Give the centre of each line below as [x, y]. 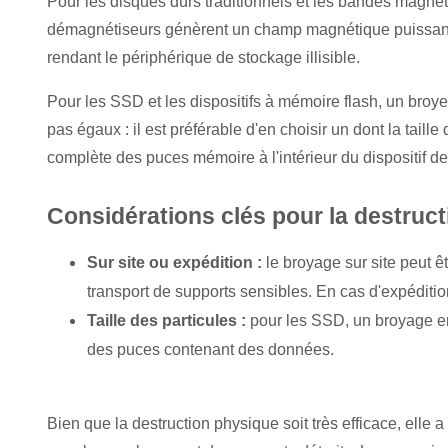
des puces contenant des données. [210, 349]
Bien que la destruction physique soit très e [199, 423]
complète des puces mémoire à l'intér [178, 158]
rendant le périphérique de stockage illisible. [203, 58]
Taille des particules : [168, 320]
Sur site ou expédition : [176, 262]
